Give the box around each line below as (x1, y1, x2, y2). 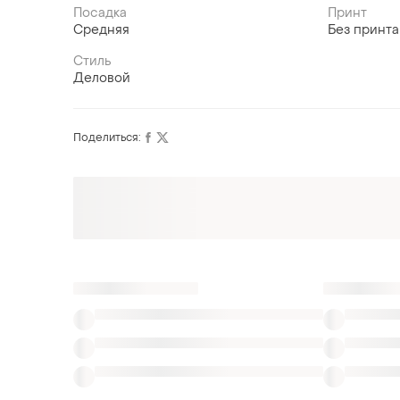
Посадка (73, 4, 127, 22)
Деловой (73, 70, 130, 87)
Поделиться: (73, 130, 141, 146)
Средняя (73, 21, 129, 39)
